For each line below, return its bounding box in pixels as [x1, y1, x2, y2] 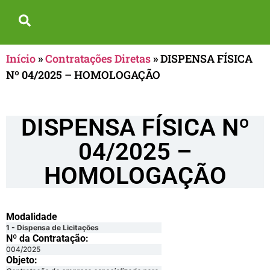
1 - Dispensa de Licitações [6, 223, 99, 233]
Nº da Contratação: [6, 233, 89, 245]
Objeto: [6, 254, 37, 266]
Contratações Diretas [45, 51, 151, 66]
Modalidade [6, 211, 57, 223]
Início [6, 51, 36, 66]
